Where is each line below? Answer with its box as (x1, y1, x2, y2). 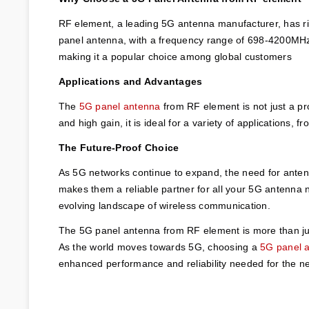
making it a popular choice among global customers (58, 50, 292, 62)
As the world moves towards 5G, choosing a (58, 241, 261, 252)
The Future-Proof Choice (58, 141, 179, 153)
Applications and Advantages (58, 75, 203, 87)
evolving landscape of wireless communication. (58, 199, 270, 211)
